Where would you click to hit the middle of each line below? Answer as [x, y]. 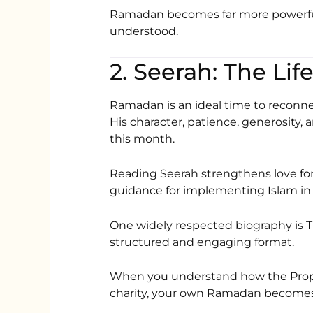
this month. [143, 139]
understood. [144, 31]
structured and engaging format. [202, 242]
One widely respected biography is [208, 225]
